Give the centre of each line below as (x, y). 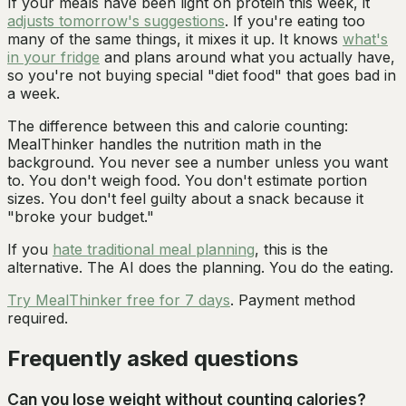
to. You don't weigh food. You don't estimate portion (187, 180)
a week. (34, 93)
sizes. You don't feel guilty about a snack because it (185, 198)
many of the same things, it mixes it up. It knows (175, 39)
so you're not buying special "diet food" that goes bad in (202, 75)
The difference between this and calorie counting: (178, 126)
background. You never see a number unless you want (198, 162)
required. (38, 318)
